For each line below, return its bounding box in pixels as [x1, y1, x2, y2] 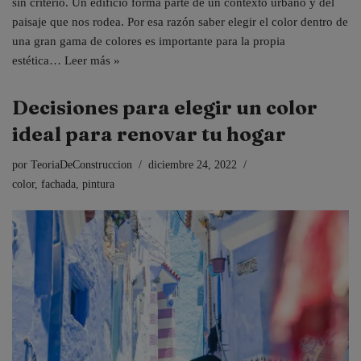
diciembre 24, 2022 [148, 158, 237, 171]
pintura [82, 177, 114, 190]
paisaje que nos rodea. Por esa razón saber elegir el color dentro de [12, 15, 348, 28]
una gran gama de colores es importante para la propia [12, 34, 285, 48]
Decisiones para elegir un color [12, 95, 317, 119]
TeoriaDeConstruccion [31, 158, 132, 171]
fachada [41, 177, 76, 190]
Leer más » [64, 53, 120, 67]
